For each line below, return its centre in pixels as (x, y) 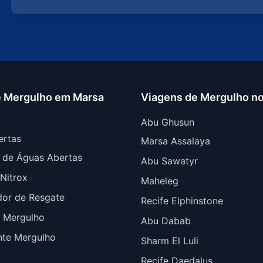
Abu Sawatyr (169, 161)
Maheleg (160, 181)
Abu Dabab (166, 221)
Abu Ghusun (168, 122)
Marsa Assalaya (176, 141)
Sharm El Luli (170, 241)
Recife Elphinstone (182, 201)
